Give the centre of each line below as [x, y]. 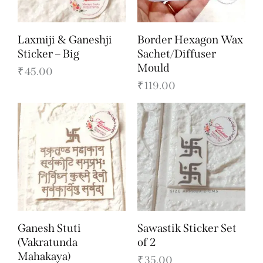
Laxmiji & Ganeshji [65, 39]
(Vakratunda [48, 242]
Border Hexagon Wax [190, 39]
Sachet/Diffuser [177, 53]
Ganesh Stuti [49, 228]
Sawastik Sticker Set [187, 228]
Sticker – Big [48, 53]
